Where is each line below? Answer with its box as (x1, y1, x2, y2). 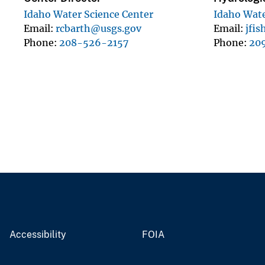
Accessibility (9, 228, 66, 240)
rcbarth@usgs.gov (56, 22, 141, 34)
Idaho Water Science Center (24, 8, 153, 20)
